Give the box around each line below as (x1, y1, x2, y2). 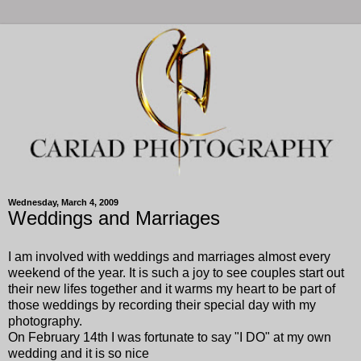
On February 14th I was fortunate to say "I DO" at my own (8, 330, 331, 344)
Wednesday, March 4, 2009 (8, 197, 118, 207)
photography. (8, 313, 82, 328)
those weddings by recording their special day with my (8, 297, 316, 312)
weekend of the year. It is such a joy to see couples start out (8, 265, 344, 280)
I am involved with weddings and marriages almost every (8, 249, 330, 263)
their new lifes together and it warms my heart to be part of (8, 281, 335, 296)
